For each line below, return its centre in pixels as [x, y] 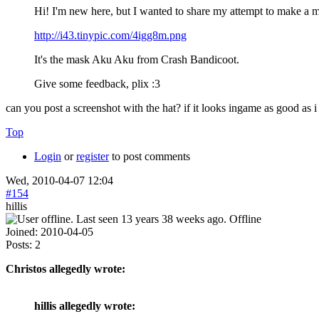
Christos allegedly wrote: [66, 268]
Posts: [19, 244]
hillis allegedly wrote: [85, 305]
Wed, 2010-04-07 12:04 [59, 180]
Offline [245, 219]
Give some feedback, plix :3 [97, 83]
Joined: [22, 231]
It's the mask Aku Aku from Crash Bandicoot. [137, 59]
